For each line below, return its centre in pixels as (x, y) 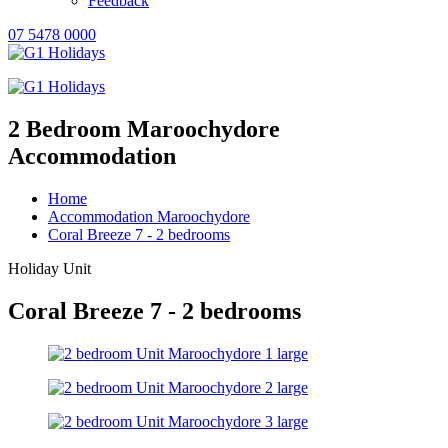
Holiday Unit (49, 268)
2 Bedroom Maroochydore (144, 128)
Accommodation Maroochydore (149, 216)
